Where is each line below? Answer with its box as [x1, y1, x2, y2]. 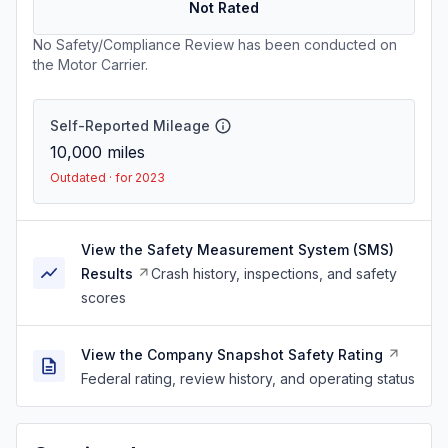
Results [81, 265, 133, 282]
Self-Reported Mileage [50, 117, 210, 134]
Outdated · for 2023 [50, 170, 165, 185]
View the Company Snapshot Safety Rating [81, 346, 383, 363]
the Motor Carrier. [33, 56, 148, 73]
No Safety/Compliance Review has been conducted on [33, 36, 397, 53]
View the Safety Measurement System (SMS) [81, 241, 394, 258]
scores [81, 289, 126, 306]
